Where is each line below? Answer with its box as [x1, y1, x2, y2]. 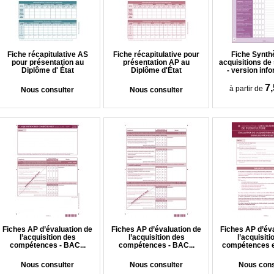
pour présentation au [11, 58, 84, 67]
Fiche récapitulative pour [113, 50, 199, 59]
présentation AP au [123, 58, 190, 67]
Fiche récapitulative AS [7, 50, 88, 59]
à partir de [229, 84, 263, 93]
